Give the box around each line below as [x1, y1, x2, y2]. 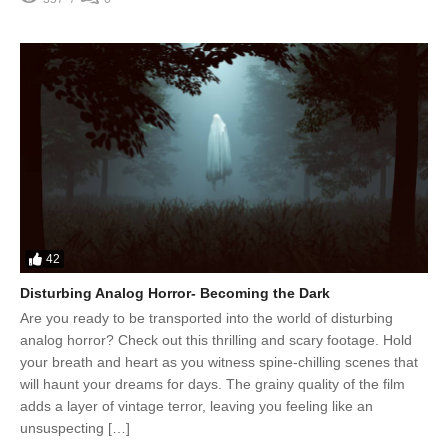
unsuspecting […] [20, 419, 130, 436]
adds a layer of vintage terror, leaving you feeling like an [20, 397, 373, 414]
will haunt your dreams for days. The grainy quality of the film [20, 375, 405, 392]
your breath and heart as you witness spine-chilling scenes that [20, 353, 418, 370]
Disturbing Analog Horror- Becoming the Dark [20, 284, 330, 301]
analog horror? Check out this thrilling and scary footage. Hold [20, 331, 412, 348]
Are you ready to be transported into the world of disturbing [20, 309, 393, 326]
